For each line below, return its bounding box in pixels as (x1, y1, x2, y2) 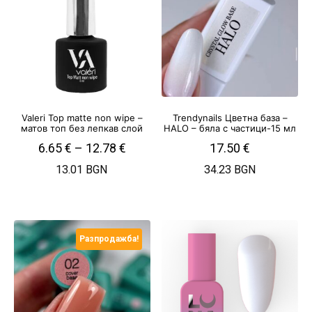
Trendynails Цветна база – (172, 111, 288, 123)
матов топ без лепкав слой (21, 122, 143, 134)
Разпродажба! (79, 234, 139, 244)
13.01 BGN (56, 163, 109, 177)
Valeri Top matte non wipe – (21, 111, 143, 123)
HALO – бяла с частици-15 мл (164, 122, 297, 134)
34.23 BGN (203, 163, 256, 177)
